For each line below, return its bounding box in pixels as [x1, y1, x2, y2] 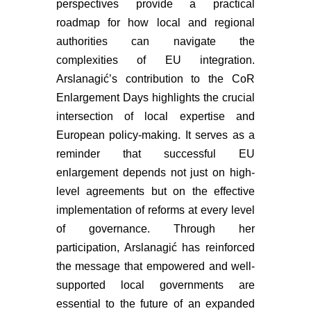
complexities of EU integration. [56, 54, 255, 66]
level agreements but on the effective [56, 185, 255, 197]
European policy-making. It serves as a [56, 129, 255, 141]
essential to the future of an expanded [56, 298, 255, 310]
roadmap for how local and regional [56, 17, 255, 28]
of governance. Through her [56, 223, 255, 235]
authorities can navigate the [56, 35, 255, 47]
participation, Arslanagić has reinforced [56, 242, 255, 253]
